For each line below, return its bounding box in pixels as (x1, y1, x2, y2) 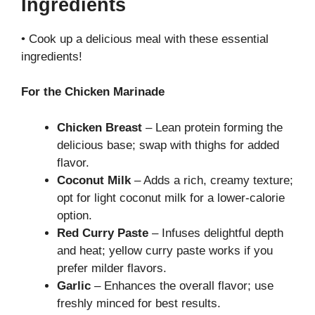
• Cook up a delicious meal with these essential (21, 32, 269, 46)
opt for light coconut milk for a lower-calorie (57, 191, 285, 205)
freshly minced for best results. (57, 296, 221, 310)
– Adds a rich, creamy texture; (131, 173, 293, 187)
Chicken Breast (57, 120, 142, 134)
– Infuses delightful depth (148, 226, 283, 240)
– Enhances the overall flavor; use (91, 278, 274, 292)
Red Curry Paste (57, 226, 148, 240)
